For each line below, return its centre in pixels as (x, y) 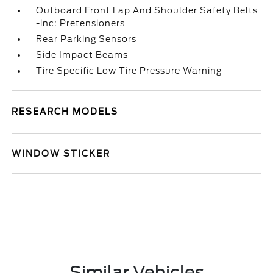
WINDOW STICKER (61, 154)
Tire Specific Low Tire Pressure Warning (129, 71)
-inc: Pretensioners (81, 23)
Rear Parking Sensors (87, 39)
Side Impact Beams (82, 55)
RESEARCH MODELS (65, 112)
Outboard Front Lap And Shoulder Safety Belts (147, 10)
